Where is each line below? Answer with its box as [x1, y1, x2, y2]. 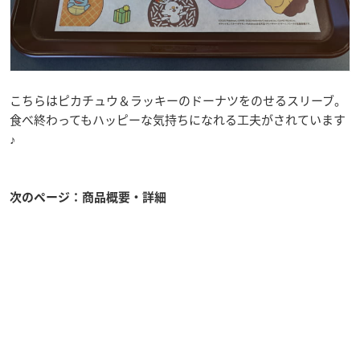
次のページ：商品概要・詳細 [10, 190, 166, 203]
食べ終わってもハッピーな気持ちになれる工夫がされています [10, 110, 346, 129]
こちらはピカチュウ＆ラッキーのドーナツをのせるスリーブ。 [10, 91, 346, 109]
